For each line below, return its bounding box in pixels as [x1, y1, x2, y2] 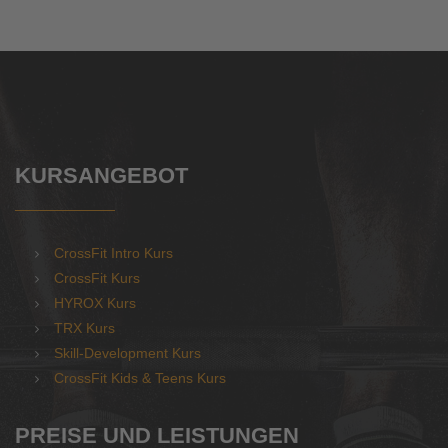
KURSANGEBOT [15, 163, 188, 188]
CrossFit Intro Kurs [54, 245, 173, 261]
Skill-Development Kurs [54, 345, 201, 361]
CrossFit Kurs [54, 270, 140, 286]
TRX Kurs [54, 320, 115, 336]
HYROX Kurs [54, 295, 136, 311]
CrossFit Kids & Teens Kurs [54, 370, 226, 386]
